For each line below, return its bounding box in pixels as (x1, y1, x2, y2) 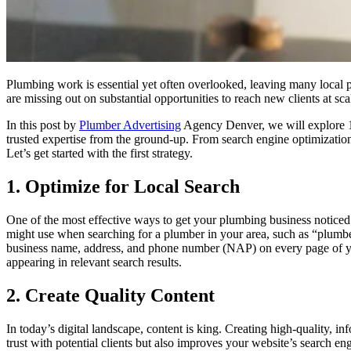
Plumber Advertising (79, 118, 181, 132)
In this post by (6, 118, 79, 132)
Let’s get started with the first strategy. (6, 146, 193, 160)
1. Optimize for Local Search (6, 175, 240, 197)
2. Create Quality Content (6, 284, 215, 306)
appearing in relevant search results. (6, 255, 182, 269)
